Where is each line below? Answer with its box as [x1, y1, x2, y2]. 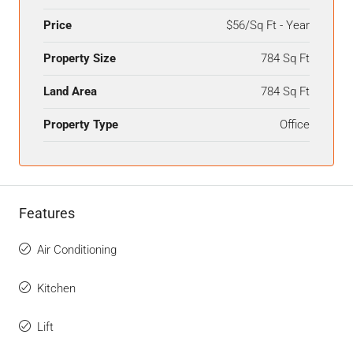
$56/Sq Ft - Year [226, 17, 310, 32]
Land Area [43, 84, 97, 98]
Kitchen [37, 281, 76, 295]
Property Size [43, 50, 116, 65]
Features [19, 204, 75, 221]
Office [280, 117, 310, 132]
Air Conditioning [37, 242, 117, 257]
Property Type [43, 117, 118, 132]
